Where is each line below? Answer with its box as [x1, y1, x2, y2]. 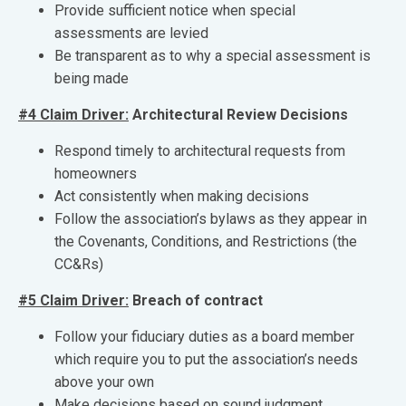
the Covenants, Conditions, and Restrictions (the [54, 233, 357, 250]
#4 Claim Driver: [18, 106, 129, 123]
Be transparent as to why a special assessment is [54, 47, 371, 64]
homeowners [54, 165, 137, 182]
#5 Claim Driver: [18, 292, 129, 309]
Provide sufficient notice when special [54, 2, 295, 19]
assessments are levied [54, 24, 208, 42]
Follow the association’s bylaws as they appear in [54, 210, 367, 227]
